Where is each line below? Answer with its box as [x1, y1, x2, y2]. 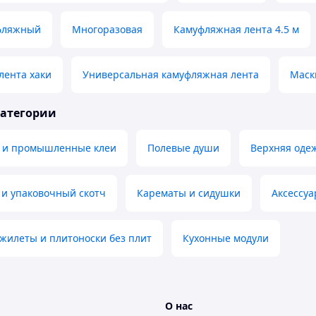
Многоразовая [72, 23, 142, 37]
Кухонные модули [183, 231, 269, 245]
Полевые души [147, 141, 219, 155]
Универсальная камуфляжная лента [83, 68, 259, 82]
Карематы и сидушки [137, 186, 241, 200]
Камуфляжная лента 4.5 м [174, 23, 299, 37]
